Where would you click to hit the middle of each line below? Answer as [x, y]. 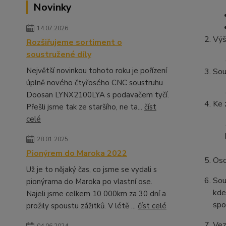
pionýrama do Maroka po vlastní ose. [89, 182]
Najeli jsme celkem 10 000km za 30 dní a [96, 194]
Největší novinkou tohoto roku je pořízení [97, 71]
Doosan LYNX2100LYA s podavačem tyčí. [98, 95]
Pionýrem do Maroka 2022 [77, 153]
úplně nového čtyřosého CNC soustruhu [95, 83]
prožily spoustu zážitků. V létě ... [82, 206]
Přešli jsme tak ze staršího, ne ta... [85, 107]
